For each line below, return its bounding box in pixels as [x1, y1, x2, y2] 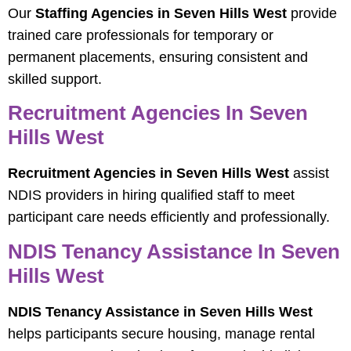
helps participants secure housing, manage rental [8, 325, 315, 342]
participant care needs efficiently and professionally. [8, 209, 330, 226]
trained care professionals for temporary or [8, 27, 273, 43]
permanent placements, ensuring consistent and [8, 49, 308, 65]
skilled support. [8, 71, 102, 87]
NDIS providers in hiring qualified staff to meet [8, 187, 295, 204]
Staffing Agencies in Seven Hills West [35, 5, 287, 21]
